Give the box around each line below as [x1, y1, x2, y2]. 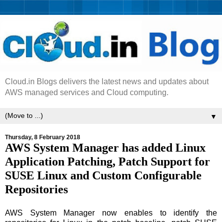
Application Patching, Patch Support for [5, 155, 210, 168]
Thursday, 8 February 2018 [5, 134, 80, 141]
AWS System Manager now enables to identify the [5, 208, 217, 217]
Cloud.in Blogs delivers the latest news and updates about [5, 77, 209, 86]
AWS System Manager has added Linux [5, 141, 206, 155]
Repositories [5, 182, 68, 196]
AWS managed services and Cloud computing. [5, 88, 168, 97]
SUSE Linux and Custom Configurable [5, 168, 202, 182]
